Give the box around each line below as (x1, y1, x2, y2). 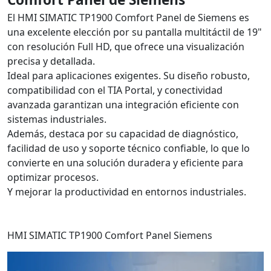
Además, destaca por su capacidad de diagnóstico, (7, 127, 238, 141)
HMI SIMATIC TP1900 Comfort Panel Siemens (7, 229, 212, 243)
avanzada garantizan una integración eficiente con (7, 98, 239, 112)
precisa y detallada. (7, 54, 95, 68)
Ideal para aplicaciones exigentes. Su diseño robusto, (7, 69, 250, 83)
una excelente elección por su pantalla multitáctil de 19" (7, 25, 262, 39)
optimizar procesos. (7, 171, 99, 184)
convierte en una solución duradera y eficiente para (7, 156, 243, 170)
